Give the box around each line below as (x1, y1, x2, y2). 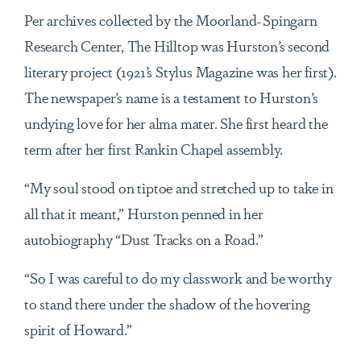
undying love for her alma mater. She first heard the (24, 112, 328, 134)
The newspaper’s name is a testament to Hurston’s (24, 86, 318, 108)
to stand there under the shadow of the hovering (24, 293, 310, 314)
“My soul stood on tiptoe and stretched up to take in (24, 176, 334, 198)
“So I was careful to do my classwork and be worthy (24, 267, 332, 288)
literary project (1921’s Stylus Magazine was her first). (24, 60, 337, 82)
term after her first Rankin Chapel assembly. (24, 138, 284, 160)
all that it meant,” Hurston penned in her (24, 202, 263, 224)
